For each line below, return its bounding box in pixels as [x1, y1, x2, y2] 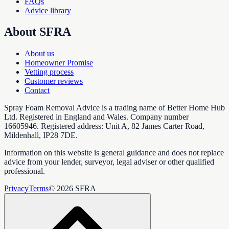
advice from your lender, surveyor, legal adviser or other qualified [4, 157, 214, 167]
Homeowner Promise [25, 58, 93, 67]
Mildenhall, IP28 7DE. [4, 131, 78, 140]
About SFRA [4, 25, 71, 39]
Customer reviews [25, 77, 83, 86]
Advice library [25, 6, 71, 15]
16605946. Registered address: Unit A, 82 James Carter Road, [4, 122, 204, 131]
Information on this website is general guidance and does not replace [4, 148, 224, 157]
